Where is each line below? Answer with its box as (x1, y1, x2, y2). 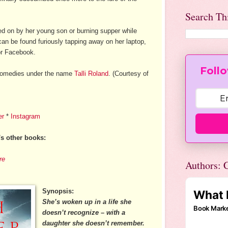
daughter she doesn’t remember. (42, 219, 145, 227)
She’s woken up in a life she (42, 197, 132, 206)
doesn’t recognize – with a (42, 208, 126, 216)
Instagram (11, 112, 40, 120)
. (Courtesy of (108, 69, 149, 77)
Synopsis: (42, 187, 74, 195)
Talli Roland (74, 69, 108, 77)
